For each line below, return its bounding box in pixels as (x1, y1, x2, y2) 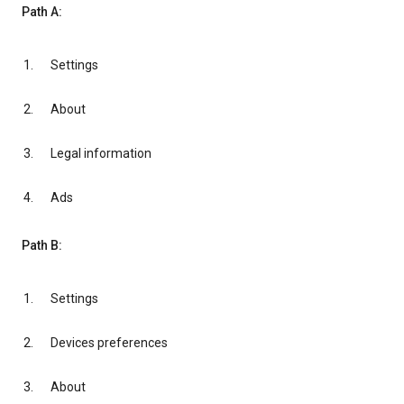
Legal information (50, 146, 151, 161)
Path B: (22, 238, 62, 253)
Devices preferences (50, 335, 168, 351)
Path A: (22, 5, 62, 20)
